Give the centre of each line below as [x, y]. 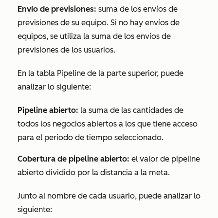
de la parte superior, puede [134, 73]
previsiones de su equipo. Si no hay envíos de [99, 22]
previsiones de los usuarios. [66, 50]
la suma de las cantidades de [131, 110]
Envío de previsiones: [57, 9]
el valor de [150, 159]
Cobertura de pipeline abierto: [73, 159]
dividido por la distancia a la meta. [107, 172]
